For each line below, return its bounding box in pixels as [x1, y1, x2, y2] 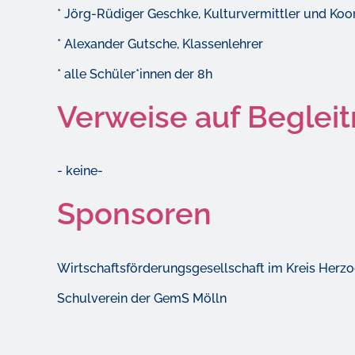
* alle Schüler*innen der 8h [57, 66, 212, 82]
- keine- [57, 163, 103, 179]
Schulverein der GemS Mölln [57, 290, 227, 306]
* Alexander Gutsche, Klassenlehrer [57, 36, 263, 52]
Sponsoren [57, 196, 212, 232]
